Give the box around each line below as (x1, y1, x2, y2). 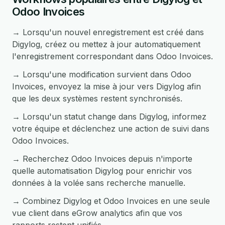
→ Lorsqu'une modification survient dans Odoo (12, 69, 191, 79)
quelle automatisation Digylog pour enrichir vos (12, 166, 192, 176)
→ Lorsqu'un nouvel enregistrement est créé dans (12, 27, 204, 37)
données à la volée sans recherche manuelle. (12, 178, 185, 188)
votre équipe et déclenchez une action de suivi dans (12, 124, 209, 134)
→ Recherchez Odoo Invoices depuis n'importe (12, 154, 192, 164)
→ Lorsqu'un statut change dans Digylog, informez (12, 111, 206, 122)
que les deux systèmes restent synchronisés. (12, 93, 182, 103)
